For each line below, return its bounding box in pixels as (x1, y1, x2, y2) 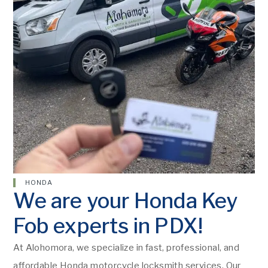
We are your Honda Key (13, 187, 238, 214)
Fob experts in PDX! (13, 212, 203, 239)
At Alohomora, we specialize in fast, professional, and (13, 242, 240, 253)
